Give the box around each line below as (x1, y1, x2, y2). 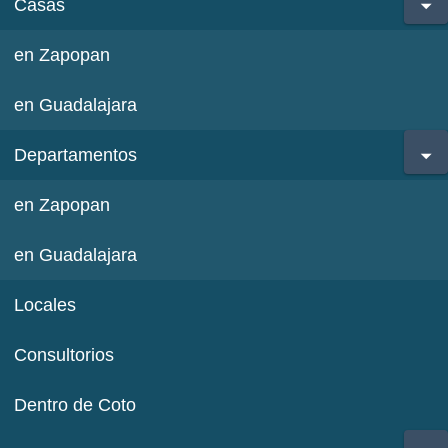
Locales (14, 295, 77, 316)
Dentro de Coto (14, 395, 137, 416)
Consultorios (14, 345, 115, 366)
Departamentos (14, 145, 138, 166)
